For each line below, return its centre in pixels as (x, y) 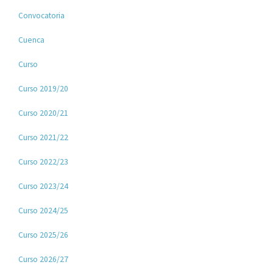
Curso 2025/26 (44, 235)
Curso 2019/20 (44, 88)
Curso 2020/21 (44, 113)
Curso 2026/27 (44, 259)
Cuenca (32, 40)
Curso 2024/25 (44, 210)
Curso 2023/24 (44, 186)
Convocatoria (42, 15)
